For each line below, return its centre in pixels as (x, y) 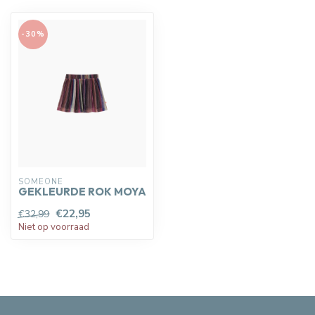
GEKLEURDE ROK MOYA (82, 192)
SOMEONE (41, 182)
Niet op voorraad (54, 227)
